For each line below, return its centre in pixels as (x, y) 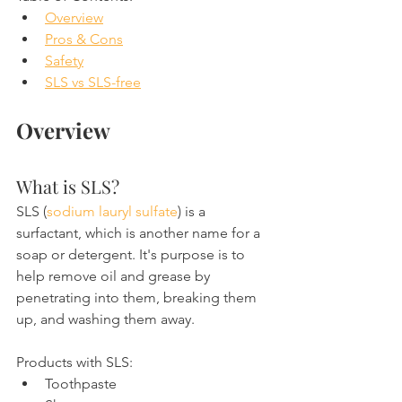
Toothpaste (81, 384)
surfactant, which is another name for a (140, 233)
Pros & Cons (84, 39)
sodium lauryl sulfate (112, 211)
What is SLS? (68, 186)
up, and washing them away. (105, 319)
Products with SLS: (74, 362)
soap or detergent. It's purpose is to (132, 254)
